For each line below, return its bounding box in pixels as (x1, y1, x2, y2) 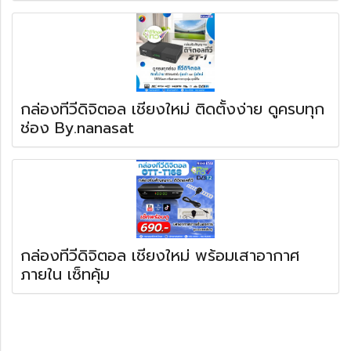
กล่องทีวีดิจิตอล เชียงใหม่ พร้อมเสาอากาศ (20, 243, 299, 267)
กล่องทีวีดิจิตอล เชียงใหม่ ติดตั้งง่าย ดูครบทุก (20, 96, 324, 121)
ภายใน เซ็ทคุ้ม (20, 262, 110, 286)
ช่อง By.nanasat (20, 115, 134, 139)
